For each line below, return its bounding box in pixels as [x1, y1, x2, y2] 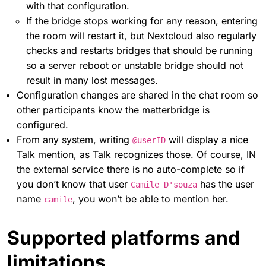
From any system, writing [17, 133, 132, 145]
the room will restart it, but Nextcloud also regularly [26, 29, 256, 42]
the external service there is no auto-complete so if [17, 163, 245, 175]
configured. [17, 118, 68, 131]
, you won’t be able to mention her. [72, 192, 229, 205]
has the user [197, 178, 254, 190]
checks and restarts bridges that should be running [26, 44, 253, 56]
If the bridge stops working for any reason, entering [26, 14, 258, 27]
